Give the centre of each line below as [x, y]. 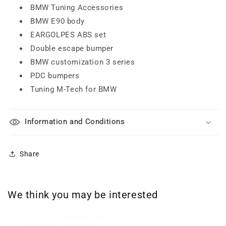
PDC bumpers [55, 76]
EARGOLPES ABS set [68, 35]
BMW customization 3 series [83, 62]
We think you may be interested [83, 195]
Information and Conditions [75, 122]
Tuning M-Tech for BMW [74, 89]
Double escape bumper [72, 48]
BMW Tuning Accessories [77, 8]
